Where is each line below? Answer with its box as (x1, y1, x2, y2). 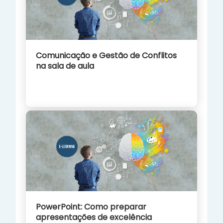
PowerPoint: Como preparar (36, 201, 146, 213)
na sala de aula (36, 60, 94, 72)
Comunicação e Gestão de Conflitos (36, 49, 177, 61)
